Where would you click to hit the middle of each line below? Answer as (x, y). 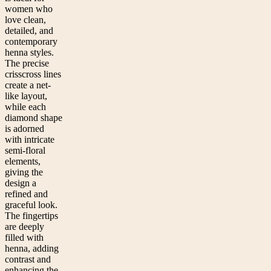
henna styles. (29, 53)
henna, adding (32, 249)
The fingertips (31, 216)
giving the (24, 172)
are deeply (24, 227)
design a (21, 183)
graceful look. (31, 205)
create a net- (28, 85)
